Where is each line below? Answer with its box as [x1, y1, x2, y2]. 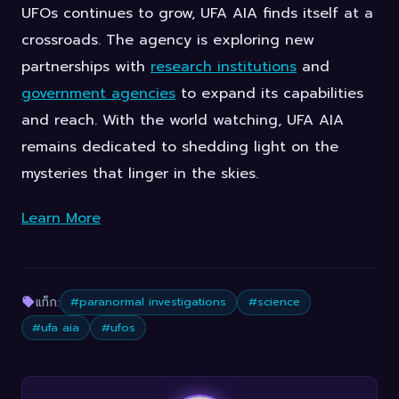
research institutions [151, 56, 297, 78]
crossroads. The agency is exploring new [21, 29, 314, 52]
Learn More [21, 208, 101, 230]
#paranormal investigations [70, 293, 227, 311]
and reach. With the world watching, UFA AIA [21, 110, 344, 132]
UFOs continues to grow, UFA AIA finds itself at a [21, 3, 373, 25]
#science [248, 293, 300, 311]
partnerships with [21, 56, 151, 78]
